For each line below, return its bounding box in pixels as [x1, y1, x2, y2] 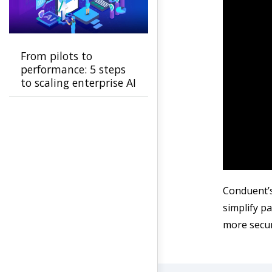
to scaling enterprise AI [21, 75, 136, 90]
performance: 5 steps [21, 62, 126, 76]
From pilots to [21, 49, 92, 63]
